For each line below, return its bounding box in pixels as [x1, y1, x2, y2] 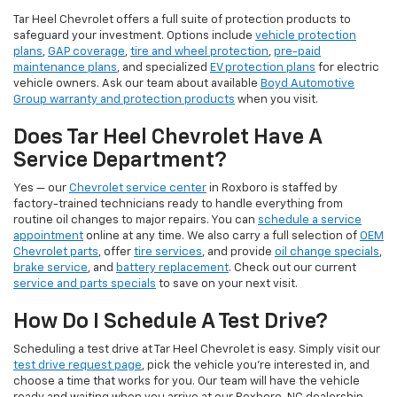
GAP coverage [48, 46, 125, 58]
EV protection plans [210, 62, 315, 74]
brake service [13, 262, 88, 275]
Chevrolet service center [69, 183, 206, 195]
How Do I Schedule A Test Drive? [13, 311, 328, 333]
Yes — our [13, 183, 69, 195]
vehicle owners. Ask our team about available [13, 78, 261, 90]
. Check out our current [229, 262, 356, 275]
